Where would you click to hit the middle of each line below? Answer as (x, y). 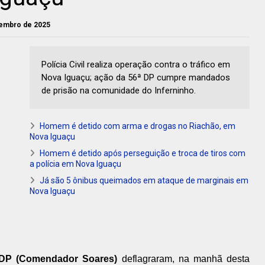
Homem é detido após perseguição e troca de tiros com (143, 153)
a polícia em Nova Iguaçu (75, 164)
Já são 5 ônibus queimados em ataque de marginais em (144, 181)
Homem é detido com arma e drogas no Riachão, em (138, 126)
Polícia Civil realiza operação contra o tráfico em (136, 65)
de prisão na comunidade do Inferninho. (119, 91)
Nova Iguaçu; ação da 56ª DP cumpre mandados (136, 78)
